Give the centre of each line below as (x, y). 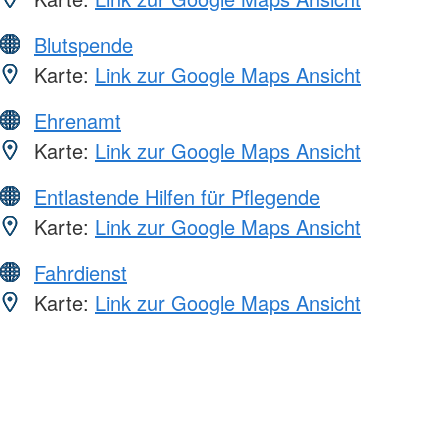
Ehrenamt (77, 120)
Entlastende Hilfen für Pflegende (177, 196)
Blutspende (83, 44)
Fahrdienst (80, 272)
